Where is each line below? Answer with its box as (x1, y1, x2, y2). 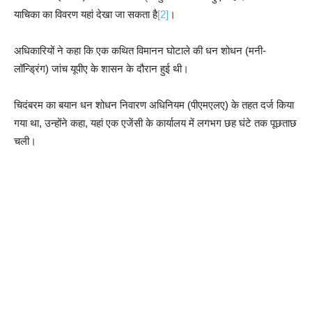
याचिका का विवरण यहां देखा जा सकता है (14, 8, 157, 20)
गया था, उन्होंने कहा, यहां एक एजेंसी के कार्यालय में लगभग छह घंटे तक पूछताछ (14, 116, 297, 129)
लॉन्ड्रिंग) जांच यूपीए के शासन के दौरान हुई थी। (14, 62, 189, 75)
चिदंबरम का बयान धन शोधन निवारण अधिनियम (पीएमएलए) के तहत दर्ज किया (14, 98, 294, 111)
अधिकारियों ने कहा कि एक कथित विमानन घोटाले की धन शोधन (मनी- (14, 44, 266, 56)
